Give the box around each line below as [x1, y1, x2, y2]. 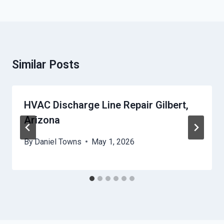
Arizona [24, 113, 60, 126]
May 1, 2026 [91, 136, 135, 146]
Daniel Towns [34, 136, 82, 146]
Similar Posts [12, 57, 79, 71]
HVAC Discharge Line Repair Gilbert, [24, 98, 188, 111]
